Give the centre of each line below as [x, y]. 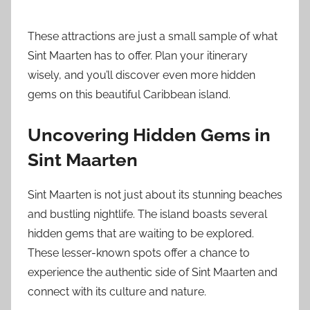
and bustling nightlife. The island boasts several [147, 215]
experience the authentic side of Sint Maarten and [153, 273]
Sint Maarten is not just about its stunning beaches [155, 195]
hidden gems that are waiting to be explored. [141, 234]
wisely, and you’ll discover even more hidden [142, 75]
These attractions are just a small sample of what [153, 36]
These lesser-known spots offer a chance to [139, 253]
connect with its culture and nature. [117, 292]
